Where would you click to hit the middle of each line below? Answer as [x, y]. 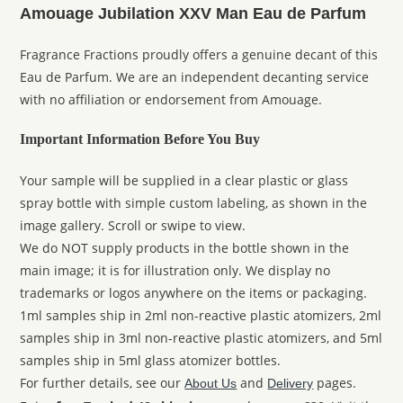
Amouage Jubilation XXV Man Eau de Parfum [193, 13]
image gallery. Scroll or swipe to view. [133, 225]
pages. [335, 382]
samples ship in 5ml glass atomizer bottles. [151, 360]
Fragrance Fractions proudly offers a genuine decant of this [199, 54]
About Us [211, 383]
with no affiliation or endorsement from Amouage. [171, 99]
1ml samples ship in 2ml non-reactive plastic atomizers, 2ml [201, 315]
